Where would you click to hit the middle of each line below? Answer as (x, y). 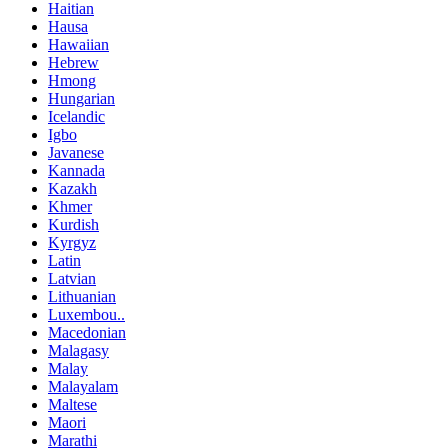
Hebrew (73, 62)
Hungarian (81, 98)
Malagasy (78, 350)
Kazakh (72, 188)
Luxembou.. (86, 314)
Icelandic (76, 116)
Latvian (72, 278)
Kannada (76, 170)
